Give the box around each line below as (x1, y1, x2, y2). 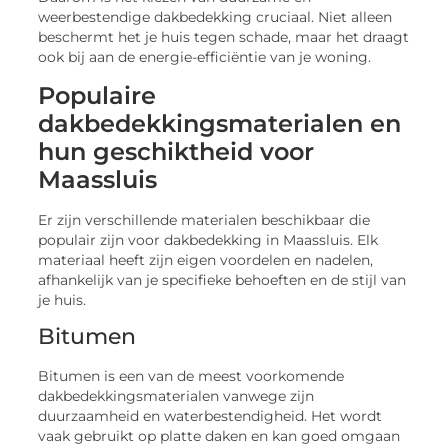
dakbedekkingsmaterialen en (38, 108, 402, 138)
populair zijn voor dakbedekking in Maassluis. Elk (38, 231, 379, 248)
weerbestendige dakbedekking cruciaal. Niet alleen (38, 9, 393, 26)
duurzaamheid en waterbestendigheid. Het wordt (38, 407, 383, 424)
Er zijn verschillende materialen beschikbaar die (38, 211, 371, 228)
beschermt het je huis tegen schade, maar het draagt (38, 29, 410, 46)
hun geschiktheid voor (38, 136, 315, 166)
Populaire (38, 80, 157, 110)
